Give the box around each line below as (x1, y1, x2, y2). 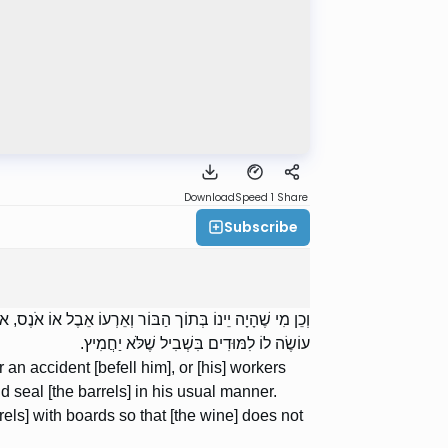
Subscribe (224, 216, 298, 237)
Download (184, 190, 235, 206)
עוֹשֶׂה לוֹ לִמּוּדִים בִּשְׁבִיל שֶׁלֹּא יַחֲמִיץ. (80, 335, 310, 353)
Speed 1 (235, 190, 274, 206)
